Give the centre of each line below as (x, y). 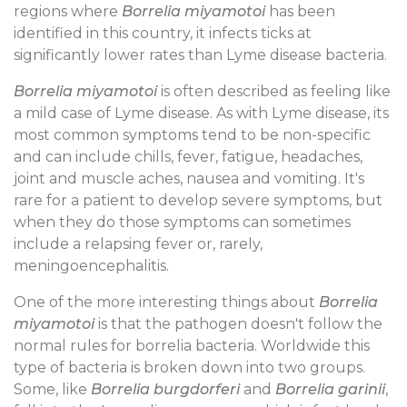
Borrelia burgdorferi (165, 389)
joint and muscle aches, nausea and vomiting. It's (189, 178)
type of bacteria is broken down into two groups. (189, 367)
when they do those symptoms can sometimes (182, 222)
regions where (68, 11)
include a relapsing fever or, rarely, (138, 243)
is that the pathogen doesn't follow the (238, 323)
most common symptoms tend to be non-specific (192, 134)
